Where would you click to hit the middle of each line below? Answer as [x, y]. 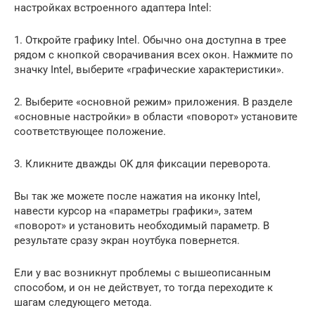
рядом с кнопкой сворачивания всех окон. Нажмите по [154, 54]
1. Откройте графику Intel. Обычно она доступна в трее [150, 40]
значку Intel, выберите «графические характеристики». [149, 69]
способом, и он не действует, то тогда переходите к [143, 287]
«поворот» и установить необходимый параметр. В [142, 225]
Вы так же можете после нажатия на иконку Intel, [137, 196]
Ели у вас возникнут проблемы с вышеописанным [142, 272]
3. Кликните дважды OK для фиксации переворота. [142, 163]
